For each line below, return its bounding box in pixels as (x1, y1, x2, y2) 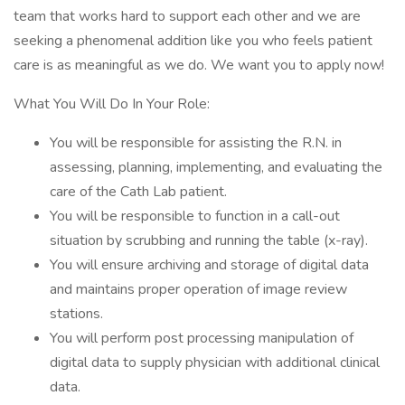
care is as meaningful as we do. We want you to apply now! (14, 55, 384, 75)
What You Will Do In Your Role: (14, 94, 210, 114)
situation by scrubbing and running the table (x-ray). (50, 231, 368, 250)
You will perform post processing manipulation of (50, 328, 353, 348)
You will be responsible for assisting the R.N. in (50, 133, 342, 153)
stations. (50, 304, 103, 324)
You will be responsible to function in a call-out (50, 206, 340, 226)
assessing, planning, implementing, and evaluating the (50, 157, 382, 177)
